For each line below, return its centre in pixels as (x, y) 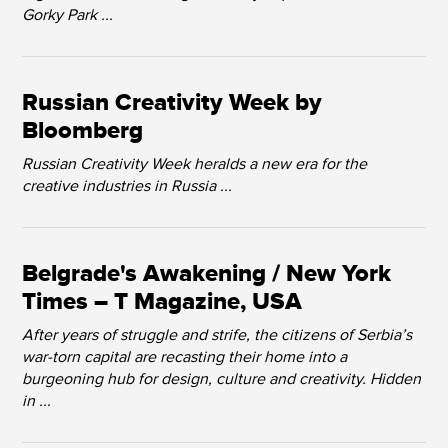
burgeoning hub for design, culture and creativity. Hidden (222, 379)
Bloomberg (83, 131)
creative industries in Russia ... (127, 186)
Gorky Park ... (68, 15)
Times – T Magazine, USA (162, 302)
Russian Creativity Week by (172, 103)
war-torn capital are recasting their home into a (185, 357)
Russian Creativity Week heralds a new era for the (195, 164)
